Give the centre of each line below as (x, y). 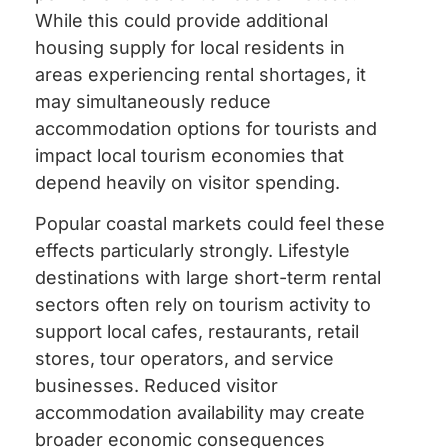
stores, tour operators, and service (184, 358)
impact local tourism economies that (189, 155)
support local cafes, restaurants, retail (197, 331)
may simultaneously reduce (153, 101)
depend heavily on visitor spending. (187, 182)
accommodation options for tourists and (206, 128)
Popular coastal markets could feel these (210, 223)
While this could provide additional (181, 20)
